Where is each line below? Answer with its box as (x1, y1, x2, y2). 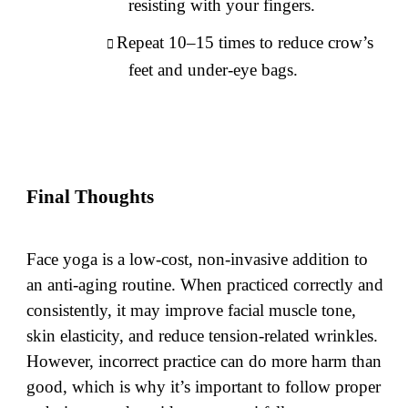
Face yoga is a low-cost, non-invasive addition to (26, 249, 369, 269)
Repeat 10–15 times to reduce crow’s (117, 32, 374, 52)
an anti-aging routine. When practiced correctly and (26, 274, 384, 294)
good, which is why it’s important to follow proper (26, 376, 382, 396)
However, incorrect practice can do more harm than (26, 351, 382, 371)
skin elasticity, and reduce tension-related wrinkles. (26, 325, 379, 345)
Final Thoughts (26, 186, 155, 209)
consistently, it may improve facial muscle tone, (26, 300, 357, 320)
